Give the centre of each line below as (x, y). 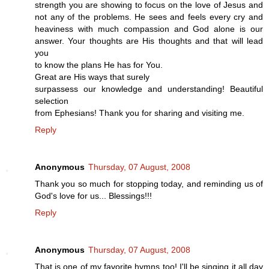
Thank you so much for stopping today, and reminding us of (149, 184)
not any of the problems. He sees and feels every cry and (149, 17)
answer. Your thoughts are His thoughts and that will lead (149, 41)
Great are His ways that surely (92, 77)
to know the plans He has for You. (99, 65)
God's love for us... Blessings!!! (93, 196)
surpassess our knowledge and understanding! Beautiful (149, 89)
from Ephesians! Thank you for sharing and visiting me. (140, 113)
